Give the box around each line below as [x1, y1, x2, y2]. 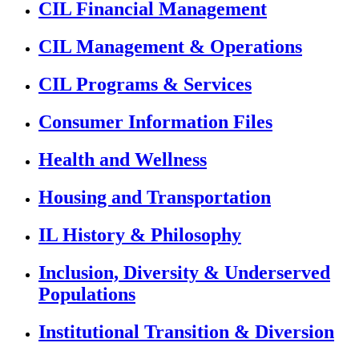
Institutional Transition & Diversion [38, 321, 334, 342]
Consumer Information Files [38, 111, 272, 132]
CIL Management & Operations [38, 36, 302, 58]
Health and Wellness [38, 148, 207, 170]
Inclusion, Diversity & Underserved [38, 261, 330, 283]
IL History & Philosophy [38, 224, 241, 245]
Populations [38, 283, 135, 305]
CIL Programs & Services [38, 74, 252, 95]
